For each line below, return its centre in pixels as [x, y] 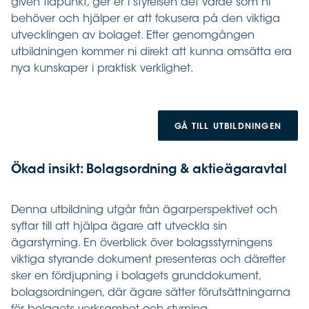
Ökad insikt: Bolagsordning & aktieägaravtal [149, 171]
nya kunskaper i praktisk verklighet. [102, 69]
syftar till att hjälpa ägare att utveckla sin [119, 227]
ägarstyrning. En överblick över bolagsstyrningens [142, 244]
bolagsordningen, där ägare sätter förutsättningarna [151, 293]
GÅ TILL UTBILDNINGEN [228, 127]
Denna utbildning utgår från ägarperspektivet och [144, 211]
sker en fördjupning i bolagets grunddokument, [136, 277]
